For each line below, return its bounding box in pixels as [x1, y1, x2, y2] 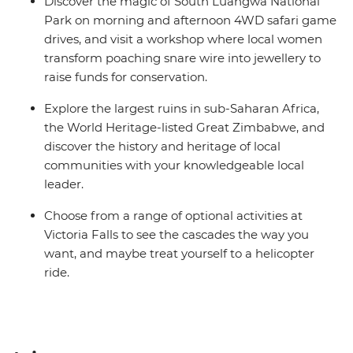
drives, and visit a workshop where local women [44, 32, 322, 47]
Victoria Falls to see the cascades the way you [44, 227, 309, 243]
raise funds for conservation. [44, 69, 207, 85]
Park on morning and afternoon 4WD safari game [44, 13, 336, 28]
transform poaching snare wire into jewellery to [44, 50, 321, 66]
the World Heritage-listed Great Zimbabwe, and [44, 120, 325, 136]
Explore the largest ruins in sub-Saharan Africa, [44, 101, 319, 117]
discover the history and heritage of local [44, 139, 281, 154]
